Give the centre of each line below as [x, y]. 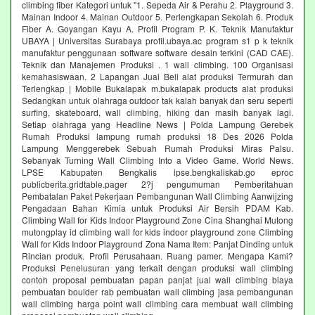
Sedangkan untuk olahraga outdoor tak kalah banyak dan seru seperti [157, 100]
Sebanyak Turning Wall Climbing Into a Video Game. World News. [157, 160]
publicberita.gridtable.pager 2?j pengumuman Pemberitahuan [157, 184]
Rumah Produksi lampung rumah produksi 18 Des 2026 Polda [157, 136]
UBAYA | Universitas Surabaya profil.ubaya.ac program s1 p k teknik [157, 40]
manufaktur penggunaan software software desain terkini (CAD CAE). [157, 52]
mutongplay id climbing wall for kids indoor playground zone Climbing [157, 231]
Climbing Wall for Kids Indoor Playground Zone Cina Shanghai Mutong [157, 219]
